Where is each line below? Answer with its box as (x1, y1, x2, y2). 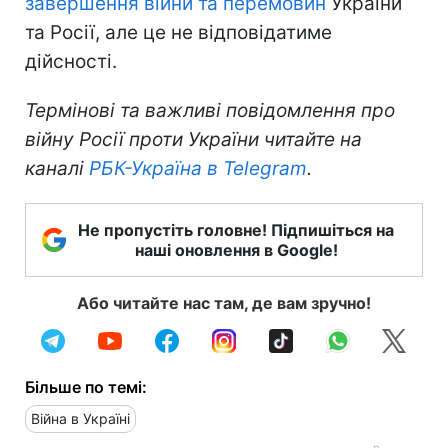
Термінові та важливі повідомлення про (25, 98, 395, 122)
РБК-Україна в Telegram (89, 156, 307, 180)
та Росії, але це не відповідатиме (25, 20, 332, 44)
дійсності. (25, 49, 117, 73)
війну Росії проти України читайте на (25, 127, 362, 151)
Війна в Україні (31, 409, 130, 427)
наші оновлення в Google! (134, 239, 338, 260)
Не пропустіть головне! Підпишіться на (78, 219, 394, 240)
